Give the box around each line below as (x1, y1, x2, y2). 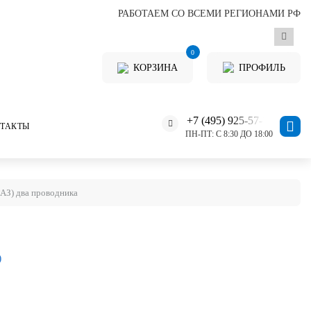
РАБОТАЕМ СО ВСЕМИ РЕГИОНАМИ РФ (118, 8, 301, 19)
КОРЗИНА (133, 62, 178, 73)
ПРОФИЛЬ (238, 62, 285, 73)
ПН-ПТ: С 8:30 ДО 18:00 (185, 129, 273, 139)
